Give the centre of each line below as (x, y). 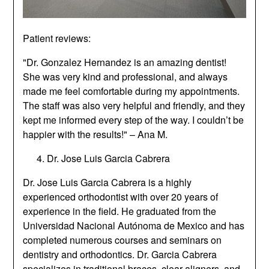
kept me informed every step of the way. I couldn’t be (134, 119)
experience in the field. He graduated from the (120, 211)
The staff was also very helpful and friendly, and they (134, 105)
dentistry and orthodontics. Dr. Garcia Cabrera (120, 254)
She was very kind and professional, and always (125, 76)
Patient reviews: (57, 38)
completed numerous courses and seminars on (122, 240)
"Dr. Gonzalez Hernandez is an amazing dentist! (125, 62)
